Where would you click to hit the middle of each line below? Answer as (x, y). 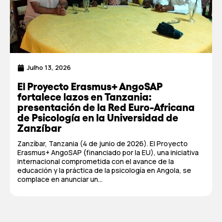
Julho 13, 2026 (49, 67)
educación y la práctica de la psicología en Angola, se (104, 170)
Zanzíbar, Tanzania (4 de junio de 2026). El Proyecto (103, 143)
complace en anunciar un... (60, 179)
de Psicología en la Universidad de (98, 118)
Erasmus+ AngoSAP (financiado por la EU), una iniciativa (108, 152)
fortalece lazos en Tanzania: (84, 97)
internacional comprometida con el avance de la (96, 161)
